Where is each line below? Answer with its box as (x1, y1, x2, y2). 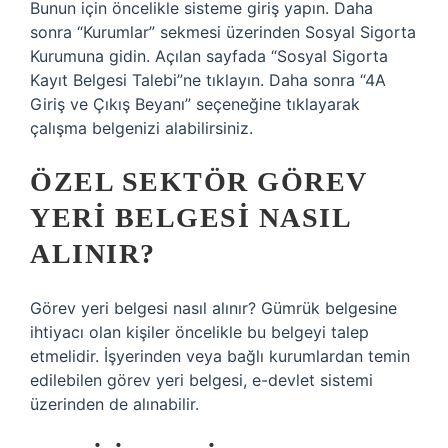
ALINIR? (30, 238, 156, 269)
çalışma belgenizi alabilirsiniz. (30, 118, 253, 138)
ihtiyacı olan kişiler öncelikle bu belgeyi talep (30, 322, 369, 342)
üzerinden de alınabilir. (30, 394, 199, 414)
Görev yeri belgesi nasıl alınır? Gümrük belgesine (30, 298, 397, 318)
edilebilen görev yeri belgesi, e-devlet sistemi (30, 370, 373, 390)
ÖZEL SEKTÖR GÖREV (30, 166, 367, 197)
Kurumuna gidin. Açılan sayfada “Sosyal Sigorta (30, 46, 388, 66)
